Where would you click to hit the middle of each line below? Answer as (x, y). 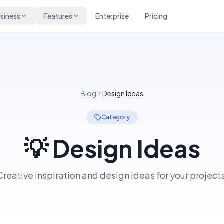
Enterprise (112, 16)
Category (115, 117)
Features (58, 16)
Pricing (156, 16)
